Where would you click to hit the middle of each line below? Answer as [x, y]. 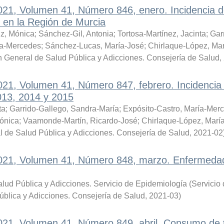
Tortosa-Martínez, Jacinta [161, 34]
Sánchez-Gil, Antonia [76, 34]
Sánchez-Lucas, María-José [94, 46]
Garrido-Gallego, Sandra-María [64, 109]
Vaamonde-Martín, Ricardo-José [80, 121]
